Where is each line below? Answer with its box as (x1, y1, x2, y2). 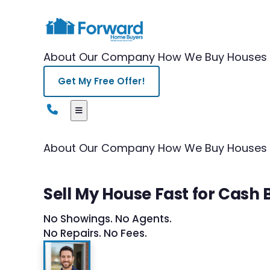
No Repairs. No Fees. (43, 225, 147, 240)
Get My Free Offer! (58, 74, 145, 87)
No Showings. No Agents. (43, 211, 172, 226)
